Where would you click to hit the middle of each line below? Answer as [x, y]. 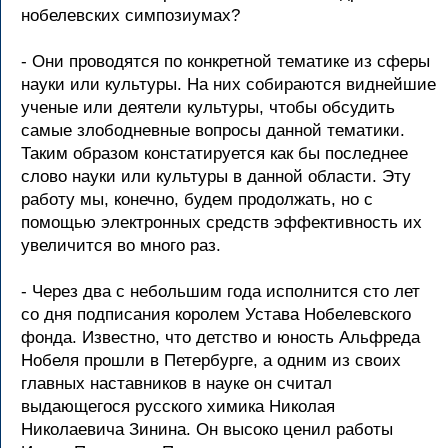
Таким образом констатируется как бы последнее [214, 153]
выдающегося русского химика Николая [178, 406]
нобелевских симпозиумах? [130, 15]
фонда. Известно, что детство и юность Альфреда [220, 337]
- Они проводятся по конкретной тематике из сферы [225, 61]
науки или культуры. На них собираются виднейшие [228, 84]
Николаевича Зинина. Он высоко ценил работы [207, 429]
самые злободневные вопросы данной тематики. [213, 130]
